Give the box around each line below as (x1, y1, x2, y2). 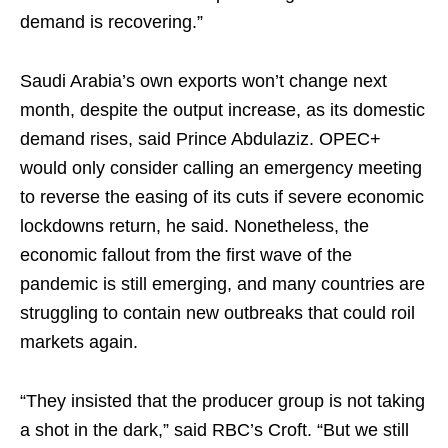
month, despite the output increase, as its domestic (20, 100, 425, 120)
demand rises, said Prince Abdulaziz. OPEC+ (20, 129, 381, 149)
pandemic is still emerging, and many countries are (20, 274, 425, 294)
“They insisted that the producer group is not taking (20, 391, 425, 411)
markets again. (20, 332, 138, 352)
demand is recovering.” (20, 12, 203, 32)
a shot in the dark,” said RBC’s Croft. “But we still (20, 420, 409, 440)
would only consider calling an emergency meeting (20, 158, 422, 178)
